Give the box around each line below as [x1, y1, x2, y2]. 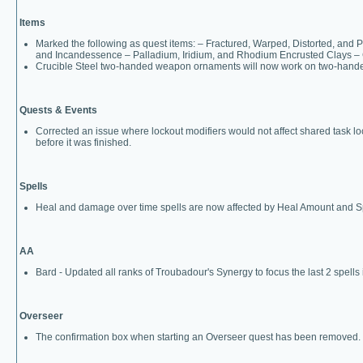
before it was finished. [36, 137, 131, 148]
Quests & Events [19, 105, 97, 116]
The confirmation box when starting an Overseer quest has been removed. [36, 331, 361, 343]
